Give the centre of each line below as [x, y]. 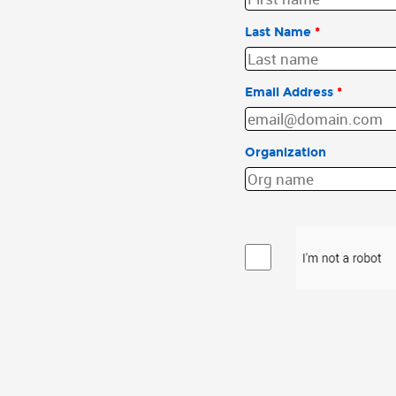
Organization [286, 152]
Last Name [278, 32]
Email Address [289, 92]
